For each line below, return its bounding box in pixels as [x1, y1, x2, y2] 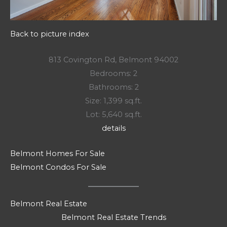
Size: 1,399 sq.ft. [85, 96, 142, 105]
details [101, 123, 126, 133]
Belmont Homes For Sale [10, 148, 105, 158]
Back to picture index [10, 29, 89, 39]
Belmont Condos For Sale [10, 162, 106, 172]
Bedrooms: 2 [90, 68, 137, 78]
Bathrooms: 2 [88, 82, 139, 92]
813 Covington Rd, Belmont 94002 [49, 55, 178, 64]
